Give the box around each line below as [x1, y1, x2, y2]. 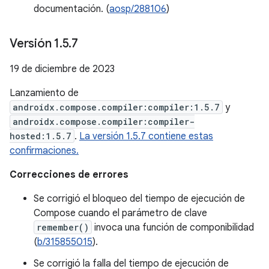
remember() [37, 222, 89, 233]
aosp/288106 [109, 3, 166, 15]
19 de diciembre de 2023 [10, 63, 115, 75]
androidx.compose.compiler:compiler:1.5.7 [13, 101, 220, 113]
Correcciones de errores [10, 169, 128, 181]
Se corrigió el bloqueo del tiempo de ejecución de [34, 193, 245, 205]
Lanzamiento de [10, 87, 79, 99]
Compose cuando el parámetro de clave [34, 207, 207, 219]
